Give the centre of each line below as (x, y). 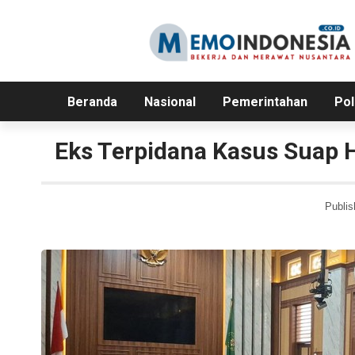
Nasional (170, 102)
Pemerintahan (265, 102)
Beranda (92, 102)
